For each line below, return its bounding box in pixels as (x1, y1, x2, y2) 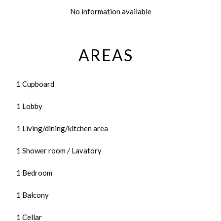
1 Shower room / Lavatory (16, 146, 102, 155)
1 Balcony (16, 190, 49, 199)
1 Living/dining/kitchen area (16, 124, 108, 133)
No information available (70, 7, 151, 16)
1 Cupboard (16, 79, 54, 88)
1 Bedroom (16, 168, 52, 177)
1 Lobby (16, 102, 42, 110)
